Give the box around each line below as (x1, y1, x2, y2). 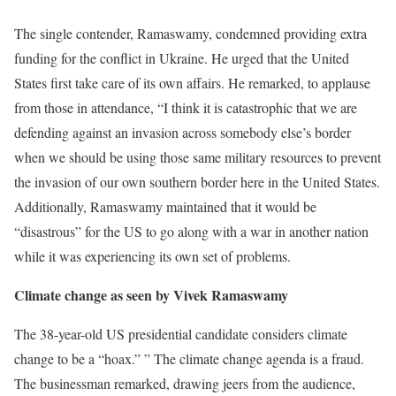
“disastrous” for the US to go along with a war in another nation (14, 222, 369, 240)
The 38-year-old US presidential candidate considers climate (14, 324, 347, 343)
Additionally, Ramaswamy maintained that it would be (14, 197, 316, 216)
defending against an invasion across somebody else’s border (14, 123, 351, 141)
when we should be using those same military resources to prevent (14, 148, 381, 166)
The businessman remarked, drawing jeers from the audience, (14, 374, 355, 392)
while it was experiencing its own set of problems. (14, 247, 291, 265)
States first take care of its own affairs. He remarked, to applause (14, 73, 370, 92)
